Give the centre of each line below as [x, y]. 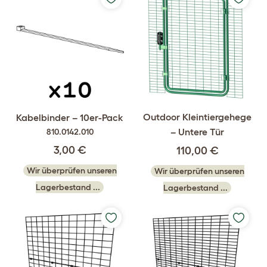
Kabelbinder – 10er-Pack [70, 117]
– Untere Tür [197, 132]
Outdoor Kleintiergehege [197, 117]
